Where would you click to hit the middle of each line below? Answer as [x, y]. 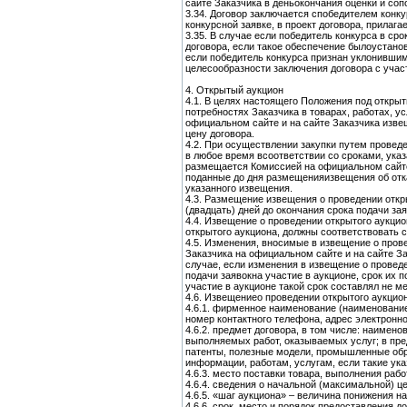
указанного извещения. [239, 188]
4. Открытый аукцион [234, 90]
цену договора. [220, 134]
